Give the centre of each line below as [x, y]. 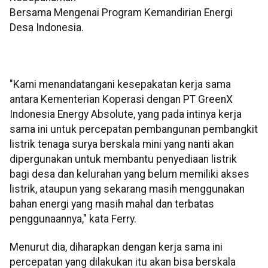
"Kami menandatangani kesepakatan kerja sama [120, 85]
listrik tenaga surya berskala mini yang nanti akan [122, 144]
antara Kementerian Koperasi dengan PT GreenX [121, 100]
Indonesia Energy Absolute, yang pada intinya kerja [126, 115]
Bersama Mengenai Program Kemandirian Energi [121, 13]
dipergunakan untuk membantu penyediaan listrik [123, 159]
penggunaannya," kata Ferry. [73, 219]
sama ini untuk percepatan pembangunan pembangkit [134, 130]
